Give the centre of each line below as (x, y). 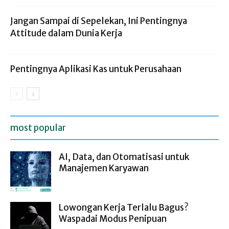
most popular (38, 128)
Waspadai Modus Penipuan (113, 219)
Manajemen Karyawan (104, 168)
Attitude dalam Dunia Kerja (66, 33)
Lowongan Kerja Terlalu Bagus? (124, 207)
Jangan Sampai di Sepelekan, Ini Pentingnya (99, 21)
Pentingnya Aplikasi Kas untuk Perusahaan (96, 69)
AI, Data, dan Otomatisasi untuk (124, 157)
